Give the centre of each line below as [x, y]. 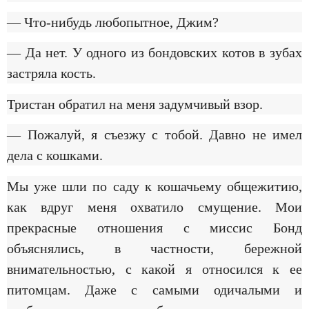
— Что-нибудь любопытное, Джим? [113, 22]
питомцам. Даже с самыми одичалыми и [154, 289]
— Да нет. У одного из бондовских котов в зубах [154, 53]
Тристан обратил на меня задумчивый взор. [135, 104]
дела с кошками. [55, 156]
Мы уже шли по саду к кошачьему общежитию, [154, 186]
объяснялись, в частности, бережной [154, 248]
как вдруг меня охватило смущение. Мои [154, 207]
